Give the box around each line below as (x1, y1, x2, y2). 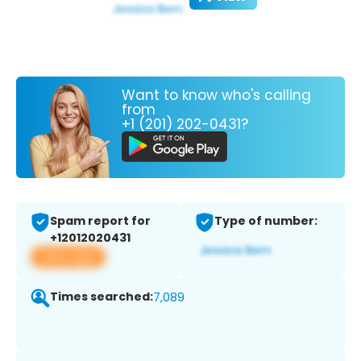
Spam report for (50, 213, 151, 230)
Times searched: (50, 288, 153, 305)
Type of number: (214, 213, 317, 230)
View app (40, 248, 96, 266)
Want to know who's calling (122, 85, 311, 105)
